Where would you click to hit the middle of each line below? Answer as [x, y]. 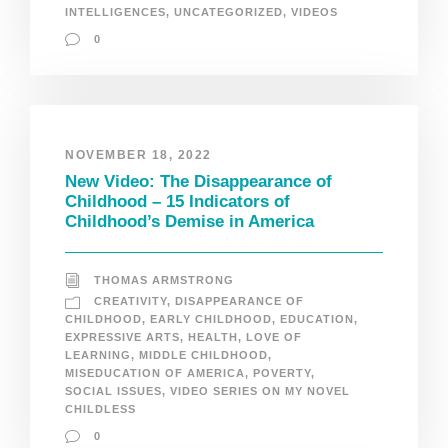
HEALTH [213, 337]
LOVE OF [274, 337]
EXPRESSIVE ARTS [122, 337]
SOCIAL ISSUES [113, 391]
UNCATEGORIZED [228, 12]
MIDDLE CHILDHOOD [203, 355]
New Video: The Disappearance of [198, 182]
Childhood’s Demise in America [189, 222]
